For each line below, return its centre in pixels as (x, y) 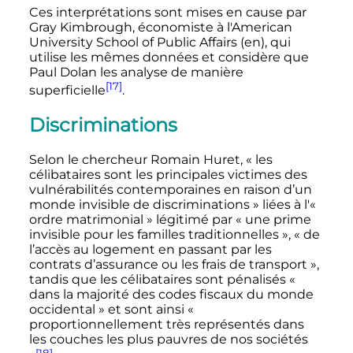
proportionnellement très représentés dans (166, 325)
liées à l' (284, 205)
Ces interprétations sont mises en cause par (167, 13)
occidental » (67, 310)
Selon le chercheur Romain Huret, (137, 160)
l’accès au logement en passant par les (150, 250)
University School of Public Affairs (134, 43)
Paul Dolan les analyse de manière (136, 72)
